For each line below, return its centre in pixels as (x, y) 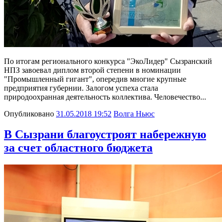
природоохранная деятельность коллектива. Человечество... (105, 97)
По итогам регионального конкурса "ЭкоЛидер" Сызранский (108, 61)
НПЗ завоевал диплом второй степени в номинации (92, 70)
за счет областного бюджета (78, 148)
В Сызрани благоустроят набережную (105, 135)
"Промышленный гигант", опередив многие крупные (95, 79)
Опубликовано (29, 113)
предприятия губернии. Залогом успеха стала (81, 88)
